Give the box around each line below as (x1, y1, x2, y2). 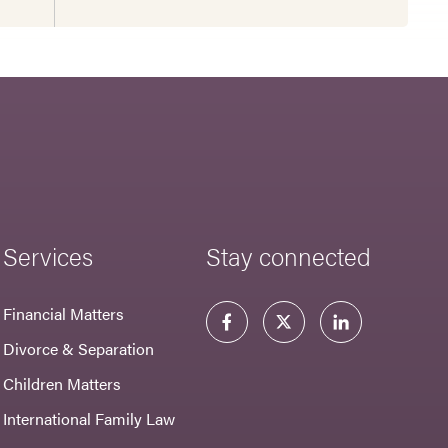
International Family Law (3, 407, 176, 431)
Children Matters (3, 372, 122, 396)
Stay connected (205, 238, 371, 274)
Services (3, 238, 94, 274)
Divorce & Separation (3, 337, 155, 361)
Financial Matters (3, 302, 125, 326)
